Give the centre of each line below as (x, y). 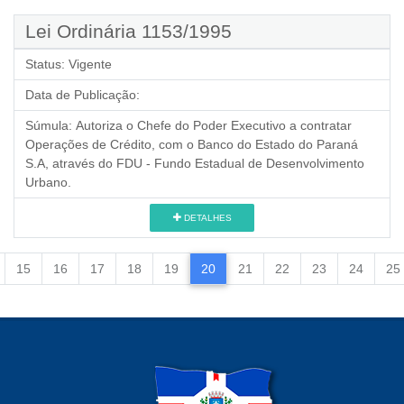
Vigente (90, 64)
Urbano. (48, 182)
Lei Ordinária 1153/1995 (129, 31)
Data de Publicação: (83, 95)
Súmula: (49, 125)
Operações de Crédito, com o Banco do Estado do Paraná (192, 144)
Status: (45, 64)
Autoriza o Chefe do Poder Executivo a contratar (214, 125)
